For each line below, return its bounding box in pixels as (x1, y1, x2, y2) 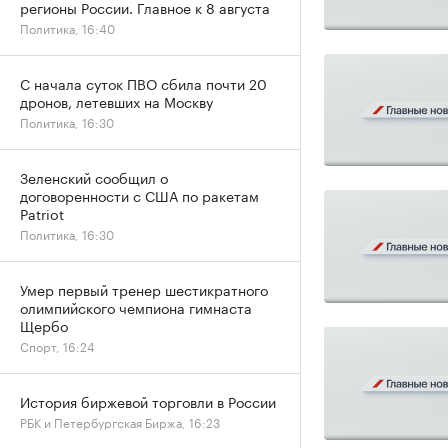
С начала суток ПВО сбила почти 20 (20, 72, 267, 94)
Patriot (20, 202, 64, 224)
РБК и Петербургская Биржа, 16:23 (20, 412, 220, 431)
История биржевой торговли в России (20, 390, 276, 412)
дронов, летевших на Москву (20, 90, 213, 112)
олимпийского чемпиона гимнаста (20, 296, 252, 318)
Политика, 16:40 (20, 18, 115, 37)
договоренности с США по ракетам (20, 184, 259, 206)
